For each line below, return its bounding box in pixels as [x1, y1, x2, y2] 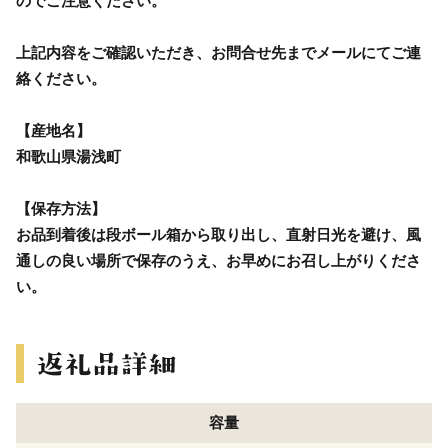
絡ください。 [16, 69, 106, 87]
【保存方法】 [16, 199, 106, 217]
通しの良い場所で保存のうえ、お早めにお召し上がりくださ [16, 251, 421, 269]
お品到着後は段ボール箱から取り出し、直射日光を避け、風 [16, 225, 421, 243]
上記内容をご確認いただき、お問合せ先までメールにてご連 [16, 43, 421, 61]
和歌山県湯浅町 [16, 147, 121, 165]
